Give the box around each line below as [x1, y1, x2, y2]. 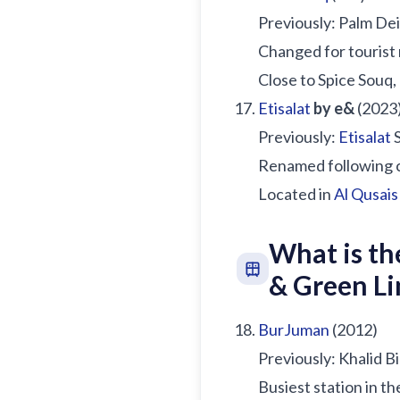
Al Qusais [334, 184, 398, 204]
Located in [258, 184, 334, 204]
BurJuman [258, 320, 329, 339]
